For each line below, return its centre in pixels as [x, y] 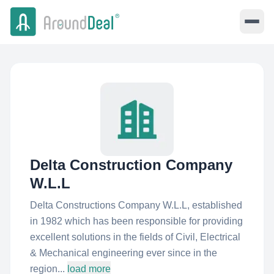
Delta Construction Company [131, 165]
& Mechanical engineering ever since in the [124, 253]
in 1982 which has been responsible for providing [136, 221]
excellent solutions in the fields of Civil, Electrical [135, 237]
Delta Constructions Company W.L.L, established [136, 205]
